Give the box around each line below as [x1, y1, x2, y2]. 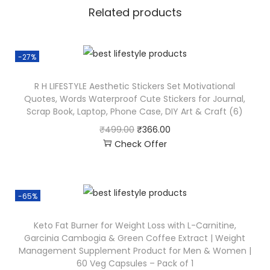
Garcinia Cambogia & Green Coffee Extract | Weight [24, 232, 246, 245]
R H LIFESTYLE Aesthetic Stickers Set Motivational [34, 80, 236, 93]
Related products [88, 5, 182, 20]
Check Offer [114, 138, 167, 151]
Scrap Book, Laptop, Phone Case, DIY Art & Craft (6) [27, 105, 243, 118]
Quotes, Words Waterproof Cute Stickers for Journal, [24, 93, 246, 105]
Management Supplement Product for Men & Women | [18, 245, 251, 257]
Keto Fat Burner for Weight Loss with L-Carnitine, [33, 219, 236, 232]
